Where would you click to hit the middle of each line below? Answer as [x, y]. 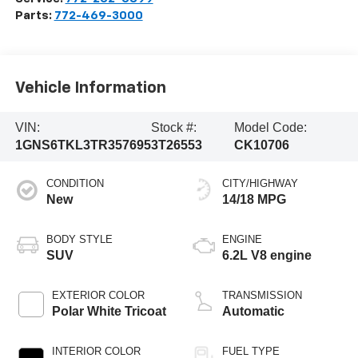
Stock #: [174, 127]
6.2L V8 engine [267, 255]
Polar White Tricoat [109, 311]
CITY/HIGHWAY [260, 183]
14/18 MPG [254, 199]
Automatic [253, 311]
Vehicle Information [90, 88]
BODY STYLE [79, 239]
